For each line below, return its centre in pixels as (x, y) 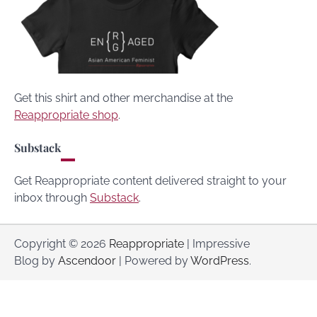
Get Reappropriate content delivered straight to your (150, 181)
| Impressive (217, 244)
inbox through (52, 198)
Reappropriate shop (66, 115)
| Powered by (153, 261)
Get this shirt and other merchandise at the (123, 98)
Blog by (36, 261)
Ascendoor (87, 261)
